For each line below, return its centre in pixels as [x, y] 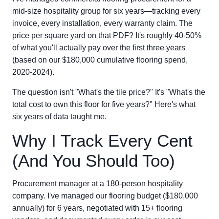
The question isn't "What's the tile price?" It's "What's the [109, 92]
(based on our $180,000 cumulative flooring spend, [100, 60]
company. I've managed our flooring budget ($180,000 [105, 196]
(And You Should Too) [94, 161]
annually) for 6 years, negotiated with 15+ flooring [97, 208]
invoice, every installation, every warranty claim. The [102, 23]
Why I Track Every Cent [102, 141]
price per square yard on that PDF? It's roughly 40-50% [107, 35]
